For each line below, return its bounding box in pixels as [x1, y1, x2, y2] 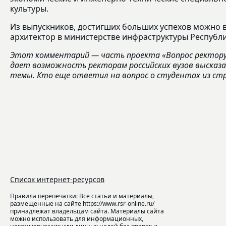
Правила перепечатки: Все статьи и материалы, [10, 192, 154, 201]
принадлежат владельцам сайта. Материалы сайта [10, 207, 164, 216]
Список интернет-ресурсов [10, 175, 104, 185]
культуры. [10, 3, 48, 15]
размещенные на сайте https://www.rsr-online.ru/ [10, 199, 154, 208]
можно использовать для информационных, [10, 214, 143, 223]
